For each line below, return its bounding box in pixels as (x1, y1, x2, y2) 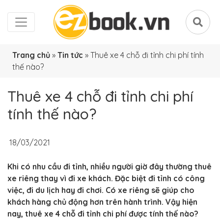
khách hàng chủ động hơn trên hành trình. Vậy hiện (7, 197, 197, 207)
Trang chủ (12, 50, 50, 60)
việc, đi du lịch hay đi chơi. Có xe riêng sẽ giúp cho (7, 185, 194, 195)
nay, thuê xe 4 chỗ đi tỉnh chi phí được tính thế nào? (7, 209, 198, 219)
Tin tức (57, 50, 83, 60)
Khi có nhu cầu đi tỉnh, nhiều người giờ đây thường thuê (7, 162, 212, 171)
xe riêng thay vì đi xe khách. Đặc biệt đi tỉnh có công (7, 173, 205, 183)
